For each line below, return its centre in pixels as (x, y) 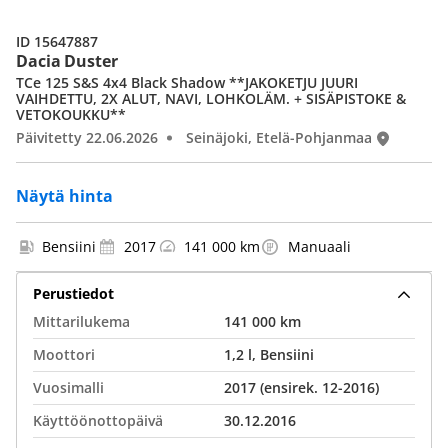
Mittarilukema (81, 321)
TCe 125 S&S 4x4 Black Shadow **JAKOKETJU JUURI (187, 82)
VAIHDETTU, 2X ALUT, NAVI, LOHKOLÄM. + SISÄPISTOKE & (211, 98)
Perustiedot (73, 293)
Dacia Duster (67, 61)
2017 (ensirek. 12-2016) (301, 387)
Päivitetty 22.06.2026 (87, 137)
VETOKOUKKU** (71, 114)
